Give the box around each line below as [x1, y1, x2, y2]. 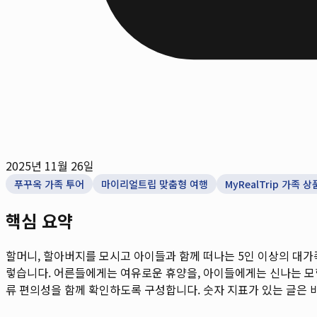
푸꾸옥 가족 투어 [14, 176, 84, 191]
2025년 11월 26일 [6, 156, 94, 174]
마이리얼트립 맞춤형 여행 [101, 176, 208, 191]
